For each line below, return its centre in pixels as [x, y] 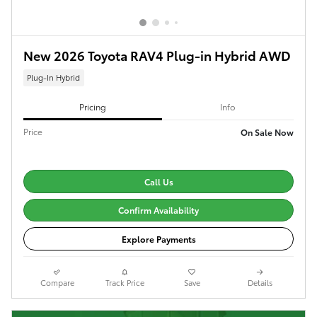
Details [260, 282]
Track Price [125, 282]
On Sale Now [267, 132]
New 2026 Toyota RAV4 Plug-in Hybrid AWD [157, 55]
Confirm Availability [158, 210]
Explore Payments [158, 238]
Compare [57, 282]
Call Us [158, 181]
